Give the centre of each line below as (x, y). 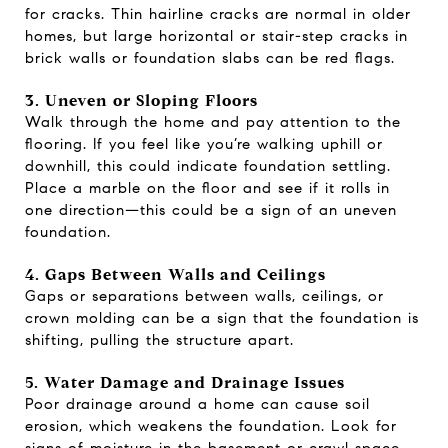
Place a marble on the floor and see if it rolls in (207, 187)
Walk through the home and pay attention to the (213, 121)
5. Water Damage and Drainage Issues (185, 382)
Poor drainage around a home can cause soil (197, 403)
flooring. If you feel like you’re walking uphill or (204, 143)
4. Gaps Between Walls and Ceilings (175, 274)
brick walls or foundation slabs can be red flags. (210, 57)
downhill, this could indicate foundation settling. (208, 165)
